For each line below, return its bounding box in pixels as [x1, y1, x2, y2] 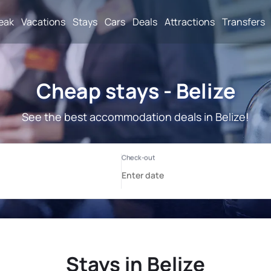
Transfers [222, 15, 265, 28]
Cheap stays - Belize [36, 77, 235, 105]
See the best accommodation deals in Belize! [22, 109, 249, 124]
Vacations [21, 15, 65, 28]
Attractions [165, 15, 215, 28]
